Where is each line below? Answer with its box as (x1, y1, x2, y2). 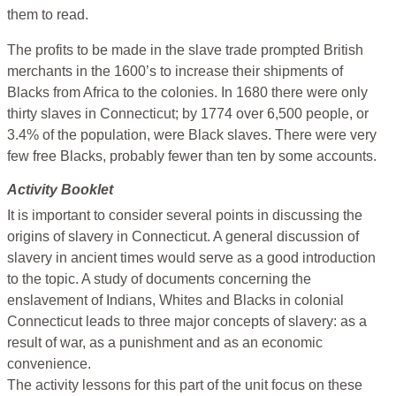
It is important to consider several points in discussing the (7, 208, 362, 224)
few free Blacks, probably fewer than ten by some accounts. (7, 148, 377, 164)
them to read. (7, 7, 88, 23)
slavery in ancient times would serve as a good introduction (7, 250, 376, 266)
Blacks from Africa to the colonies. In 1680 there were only (7, 85, 368, 101)
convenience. (7, 356, 91, 372)
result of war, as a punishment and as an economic (7, 335, 323, 351)
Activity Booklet (7, 182, 113, 198)
